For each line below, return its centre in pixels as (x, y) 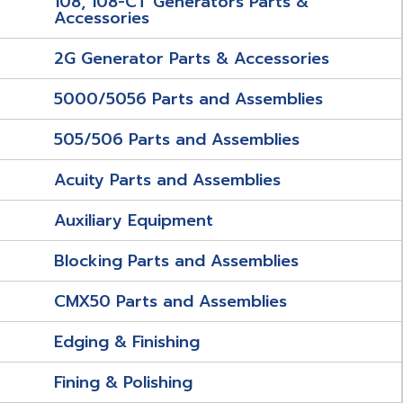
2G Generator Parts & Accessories (192, 58)
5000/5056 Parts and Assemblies (188, 99)
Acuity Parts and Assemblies (167, 180)
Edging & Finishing (127, 342)
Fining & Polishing (123, 382)
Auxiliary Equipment (134, 220)
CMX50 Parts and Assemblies (170, 301)
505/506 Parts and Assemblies (177, 139)
